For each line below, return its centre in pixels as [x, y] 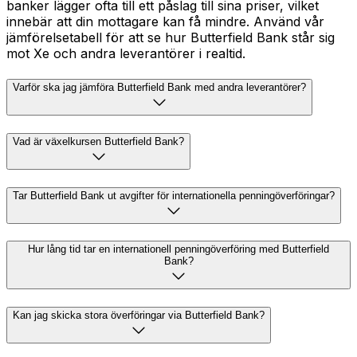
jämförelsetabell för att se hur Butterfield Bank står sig [171, 38]
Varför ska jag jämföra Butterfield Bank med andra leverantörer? [159, 88]
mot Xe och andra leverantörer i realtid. [126, 54]
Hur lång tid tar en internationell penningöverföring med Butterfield [178, 249]
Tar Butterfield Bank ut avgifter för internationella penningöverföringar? [174, 195]
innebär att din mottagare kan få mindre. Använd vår [165, 22]
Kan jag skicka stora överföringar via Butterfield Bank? [139, 316]
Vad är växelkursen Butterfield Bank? [98, 141]
